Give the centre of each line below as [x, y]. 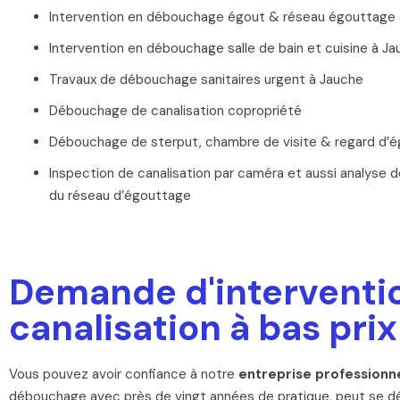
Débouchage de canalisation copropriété [175, 111]
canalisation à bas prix [203, 328]
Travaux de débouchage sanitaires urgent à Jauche [206, 80]
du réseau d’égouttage [120, 196]
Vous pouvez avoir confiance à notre [124, 375]
